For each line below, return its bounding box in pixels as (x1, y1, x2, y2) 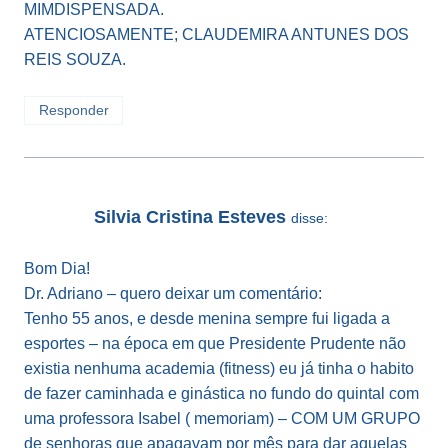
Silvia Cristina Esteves (94, 206, 286, 227)
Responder (38, 102, 109, 118)
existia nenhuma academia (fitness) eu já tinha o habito (24, 359, 414, 377)
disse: (291, 209, 328, 226)
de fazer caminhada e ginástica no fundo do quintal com (24, 384, 419, 402)
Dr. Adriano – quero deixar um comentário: (24, 284, 322, 302)
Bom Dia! (24, 259, 90, 277)
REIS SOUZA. (24, 51, 126, 69)
